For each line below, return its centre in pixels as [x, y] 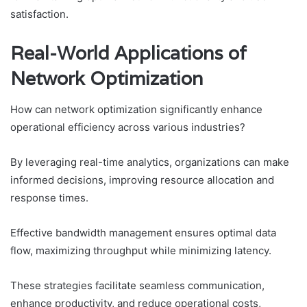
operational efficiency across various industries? [128, 127]
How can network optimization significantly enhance [136, 109]
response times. [49, 197]
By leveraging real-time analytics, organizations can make [150, 162]
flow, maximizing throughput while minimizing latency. [141, 250]
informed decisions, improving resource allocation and [142, 180]
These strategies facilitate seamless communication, [137, 285]
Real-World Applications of [128, 53]
